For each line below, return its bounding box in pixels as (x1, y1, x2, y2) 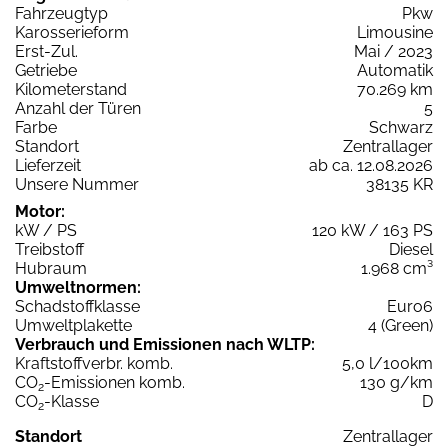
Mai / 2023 (354, 41, 433, 61)
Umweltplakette (15, 315, 132, 335)
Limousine (357, 22, 433, 42)
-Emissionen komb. (44, 372, 185, 392)
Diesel (389, 239, 433, 259)
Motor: (15, 201, 65, 221)
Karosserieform (15, 22, 129, 42)
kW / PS (15, 220, 77, 240)
